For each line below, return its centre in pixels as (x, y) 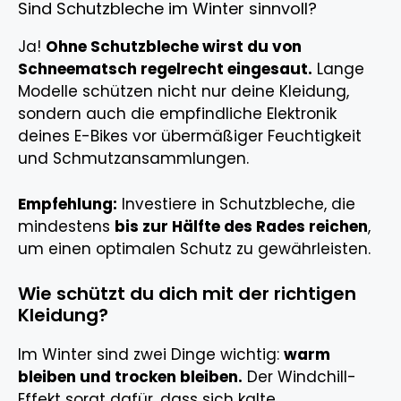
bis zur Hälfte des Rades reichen (241, 226)
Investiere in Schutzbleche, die (236, 204)
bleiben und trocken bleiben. (130, 377)
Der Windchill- (299, 377)
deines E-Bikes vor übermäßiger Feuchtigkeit (190, 137)
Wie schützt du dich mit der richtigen (187, 294)
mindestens (66, 226)
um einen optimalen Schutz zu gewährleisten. (194, 248)
